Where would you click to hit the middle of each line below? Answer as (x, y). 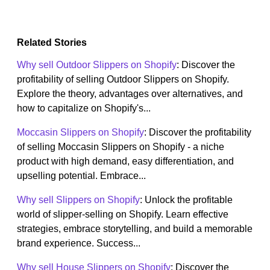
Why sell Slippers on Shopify (78, 200)
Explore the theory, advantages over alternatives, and (130, 94)
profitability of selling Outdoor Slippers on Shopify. (123, 80)
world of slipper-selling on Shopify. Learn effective (123, 215)
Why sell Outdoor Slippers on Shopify (97, 65)
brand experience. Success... (79, 243)
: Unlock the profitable (186, 200)
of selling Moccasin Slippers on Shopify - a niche (121, 147)
